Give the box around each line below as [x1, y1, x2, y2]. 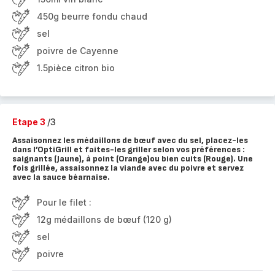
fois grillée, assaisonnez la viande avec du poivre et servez [12, 163, 244, 173]
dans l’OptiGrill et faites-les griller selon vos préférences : [12, 144, 245, 155]
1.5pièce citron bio [37, 63, 115, 73]
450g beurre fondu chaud [37, 11, 147, 21]
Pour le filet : [37, 197, 91, 207]
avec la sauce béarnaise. [12, 172, 110, 182]
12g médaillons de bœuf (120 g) [37, 214, 172, 225]
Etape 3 [12, 117, 47, 127]
